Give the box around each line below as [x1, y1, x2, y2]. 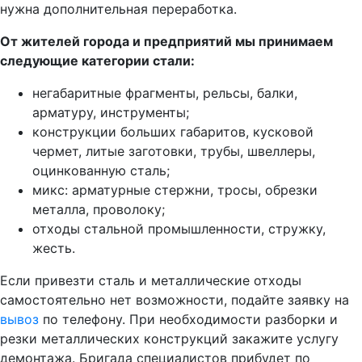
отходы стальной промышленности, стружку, [32, 220, 326, 237]
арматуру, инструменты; [32, 103, 189, 120]
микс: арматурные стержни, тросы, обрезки [32, 181, 318, 198]
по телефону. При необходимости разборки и [39, 310, 338, 327]
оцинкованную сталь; [32, 162, 170, 179]
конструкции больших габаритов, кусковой [32, 123, 314, 140]
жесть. [32, 239, 75, 256]
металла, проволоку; [32, 200, 165, 217]
